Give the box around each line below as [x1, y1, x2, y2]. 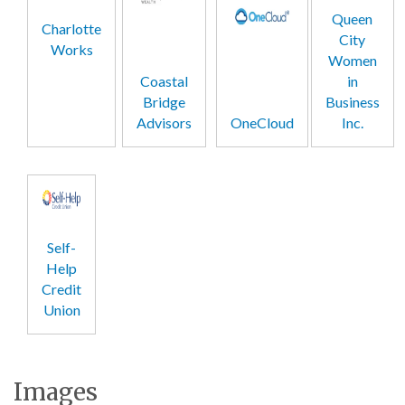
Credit [42, 280, 81, 298]
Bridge [142, 93, 185, 111]
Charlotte [42, 20, 101, 38]
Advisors [136, 114, 192, 132]
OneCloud [231, 114, 294, 132]
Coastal [139, 72, 188, 90]
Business [325, 93, 380, 111]
